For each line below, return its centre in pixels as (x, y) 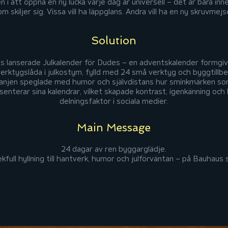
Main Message (114, 127)
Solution (114, 40)
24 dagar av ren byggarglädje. (114, 149)
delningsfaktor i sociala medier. (114, 102)
